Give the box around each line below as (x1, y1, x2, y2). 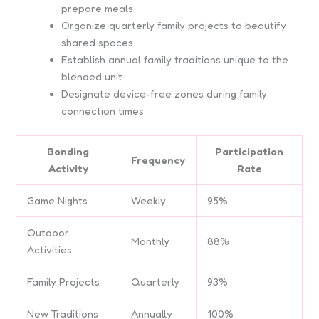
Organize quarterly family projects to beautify (61, 19, 287, 31)
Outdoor (27, 226, 70, 239)
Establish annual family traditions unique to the (61, 53, 289, 66)
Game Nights (27, 194, 88, 206)
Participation (215, 145, 284, 157)
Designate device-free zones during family (61, 87, 268, 100)
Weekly (131, 194, 167, 206)
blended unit (61, 70, 123, 83)
